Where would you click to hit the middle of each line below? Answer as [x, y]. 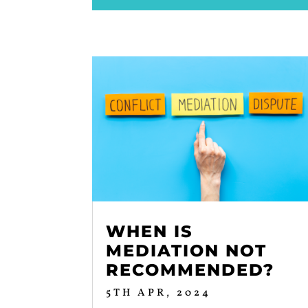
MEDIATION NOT [187, 250]
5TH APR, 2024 [159, 293]
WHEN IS [150, 231]
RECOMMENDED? [190, 269]
